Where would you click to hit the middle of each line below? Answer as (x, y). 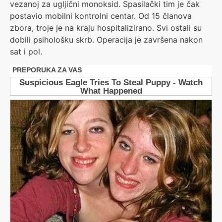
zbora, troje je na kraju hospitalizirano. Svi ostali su (106, 28)
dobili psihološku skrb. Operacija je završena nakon (106, 40)
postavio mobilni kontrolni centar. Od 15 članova (101, 16)
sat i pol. (26, 52)
